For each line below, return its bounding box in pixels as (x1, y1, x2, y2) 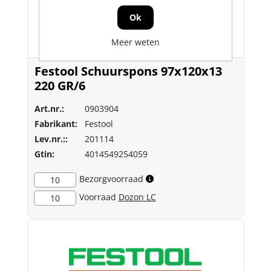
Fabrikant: (34, 117, 77, 129)
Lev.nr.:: (34, 132, 68, 145)
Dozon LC (118, 191, 156, 203)
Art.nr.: (34, 102, 64, 114)
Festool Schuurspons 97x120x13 (34, 62, 222, 79)
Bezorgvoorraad (79, 172, 143, 184)
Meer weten (111, 36, 160, 48)
